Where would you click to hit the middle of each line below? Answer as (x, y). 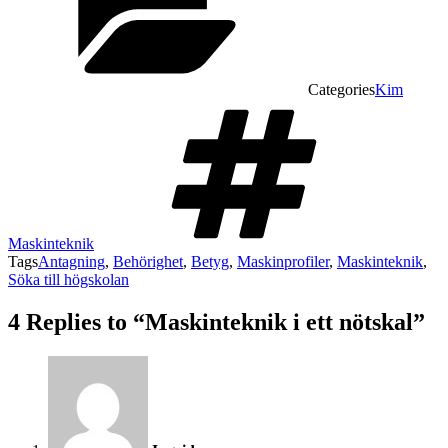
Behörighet (148, 261)
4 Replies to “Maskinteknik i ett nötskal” (216, 321)
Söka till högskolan (68, 279)
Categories (341, 89)
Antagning (71, 261)
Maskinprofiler (283, 261)
